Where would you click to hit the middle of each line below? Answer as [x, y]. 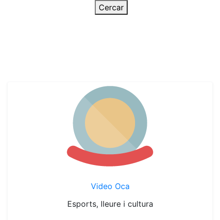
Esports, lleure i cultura [110, 204]
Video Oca [110, 186]
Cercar [111, 7]
